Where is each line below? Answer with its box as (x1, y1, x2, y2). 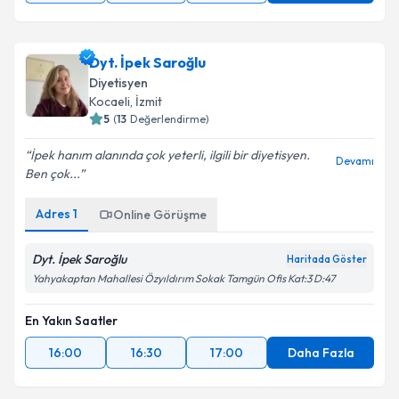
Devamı (336, 154, 374, 167)
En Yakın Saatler (25, 313, 118, 329)
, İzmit (130, 94, 162, 110)
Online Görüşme (113, 207, 207, 223)
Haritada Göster (287, 253, 367, 265)
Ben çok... (25, 166, 79, 182)
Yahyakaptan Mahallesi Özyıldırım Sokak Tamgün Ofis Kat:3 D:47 (32, 272, 335, 285)
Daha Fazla (287, 345, 354, 361)
